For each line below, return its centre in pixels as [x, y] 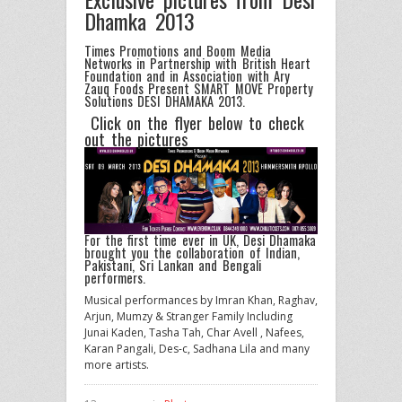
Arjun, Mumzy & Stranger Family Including [188, 316]
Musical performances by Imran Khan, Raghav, [201, 300]
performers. [115, 277]
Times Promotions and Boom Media [178, 50]
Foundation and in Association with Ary [187, 75]
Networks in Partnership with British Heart [197, 63]
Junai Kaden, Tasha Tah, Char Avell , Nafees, [194, 332]
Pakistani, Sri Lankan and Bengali [173, 265]
